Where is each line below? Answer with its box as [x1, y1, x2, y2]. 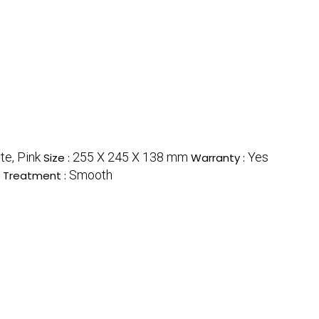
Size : [43, 150, 73, 165]
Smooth [69, 167, 113, 182]
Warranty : [191, 150, 248, 165]
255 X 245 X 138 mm [73, 149, 188, 164]
